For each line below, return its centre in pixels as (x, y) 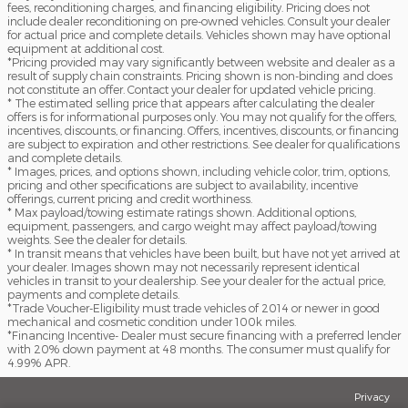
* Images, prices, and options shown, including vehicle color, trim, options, (199, 171)
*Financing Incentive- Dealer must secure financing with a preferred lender (204, 335)
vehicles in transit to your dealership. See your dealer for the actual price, (196, 280)
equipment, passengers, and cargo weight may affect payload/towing (192, 226)
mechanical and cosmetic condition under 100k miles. (152, 321)
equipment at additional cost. (86, 48)
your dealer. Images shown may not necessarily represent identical (184, 267)
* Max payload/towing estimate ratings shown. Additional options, (182, 212)
